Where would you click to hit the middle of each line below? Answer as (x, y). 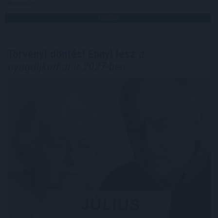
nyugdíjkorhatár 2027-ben (66, 66)
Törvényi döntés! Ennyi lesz (71, 54)
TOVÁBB (108, 18)
